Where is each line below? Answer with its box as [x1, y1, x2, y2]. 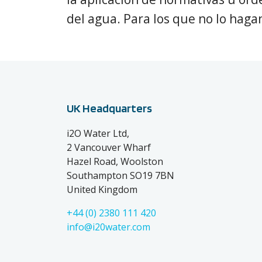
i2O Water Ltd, [67, 127, 130, 140]
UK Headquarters [67, 101, 153, 116]
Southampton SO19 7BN [67, 169, 175, 182]
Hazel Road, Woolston [67, 155, 164, 168]
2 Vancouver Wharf [67, 141, 151, 154]
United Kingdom [67, 183, 138, 196]
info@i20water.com [67, 220, 151, 234]
